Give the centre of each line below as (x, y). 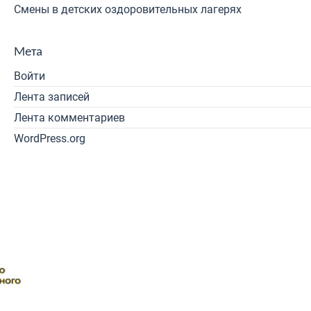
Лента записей (52, 97)
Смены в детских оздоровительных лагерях (128, 9)
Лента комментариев (69, 118)
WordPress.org (50, 138)
